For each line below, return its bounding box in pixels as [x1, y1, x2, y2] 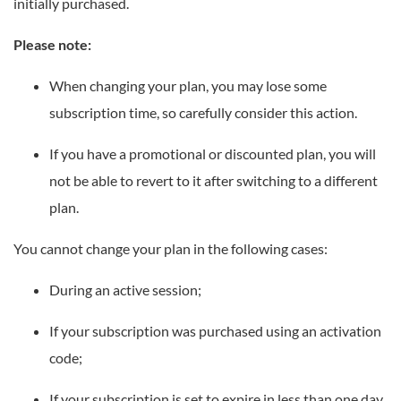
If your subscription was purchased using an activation [49, 321, 381, 339]
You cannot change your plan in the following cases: [13, 239, 328, 257]
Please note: [13, 35, 91, 53]
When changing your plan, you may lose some [49, 76, 327, 94]
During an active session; [49, 280, 201, 298]
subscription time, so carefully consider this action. [49, 103, 357, 121]
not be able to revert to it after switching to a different [49, 171, 378, 189]
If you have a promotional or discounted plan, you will [49, 144, 376, 162]
